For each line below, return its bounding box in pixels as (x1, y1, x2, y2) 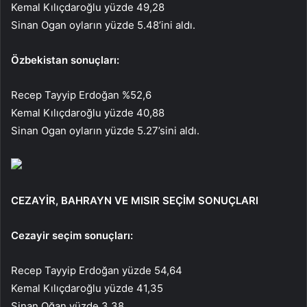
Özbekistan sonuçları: (11, 53, 119, 66)
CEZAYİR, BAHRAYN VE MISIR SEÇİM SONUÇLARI (11, 193, 258, 207)
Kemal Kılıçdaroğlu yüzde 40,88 (11, 106, 164, 119)
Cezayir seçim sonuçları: (11, 228, 133, 242)
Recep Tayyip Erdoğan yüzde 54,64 (11, 263, 182, 277)
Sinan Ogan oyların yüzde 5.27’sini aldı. (11, 123, 199, 137)
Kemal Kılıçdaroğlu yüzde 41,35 (11, 281, 163, 295)
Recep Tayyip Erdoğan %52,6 (11, 88, 151, 101)
